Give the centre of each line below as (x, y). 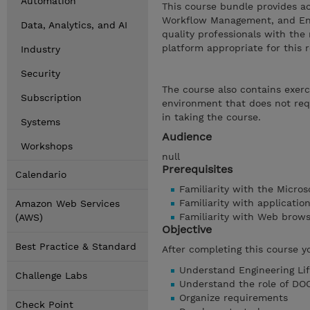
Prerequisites (197, 169)
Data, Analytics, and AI (74, 25)
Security (40, 73)
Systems (40, 122)
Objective (187, 229)
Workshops (47, 146)
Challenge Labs (51, 275)
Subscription (51, 98)
